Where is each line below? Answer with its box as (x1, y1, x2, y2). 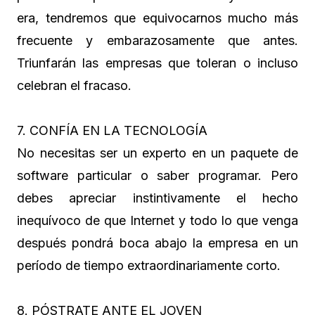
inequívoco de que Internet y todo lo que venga (17, 212, 298, 228)
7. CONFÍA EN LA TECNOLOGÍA (17, 122, 207, 138)
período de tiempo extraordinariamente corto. (17, 257, 281, 273)
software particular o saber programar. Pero (17, 167, 298, 183)
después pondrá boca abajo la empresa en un (17, 235, 298, 250)
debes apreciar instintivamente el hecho (17, 190, 298, 205)
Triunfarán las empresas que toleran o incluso (17, 55, 298, 70)
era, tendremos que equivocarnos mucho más (17, 10, 298, 25)
